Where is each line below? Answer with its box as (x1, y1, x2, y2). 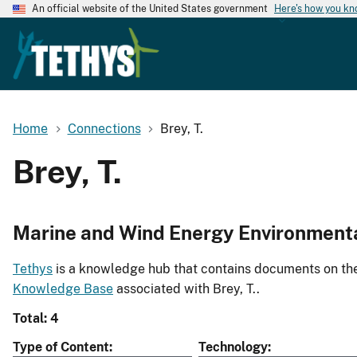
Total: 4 (13, 311, 59, 327)
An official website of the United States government (32, 3, 268, 14)
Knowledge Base (13, 281, 113, 297)
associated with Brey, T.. (113, 281, 260, 297)
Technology (198, 339, 268, 355)
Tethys (13, 261, 53, 277)
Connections (67, 120, 141, 136)
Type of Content (13, 339, 109, 355)
